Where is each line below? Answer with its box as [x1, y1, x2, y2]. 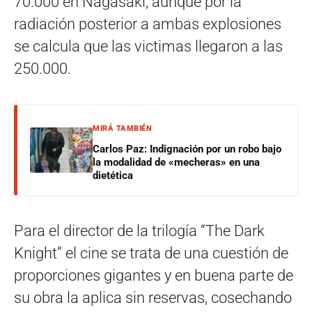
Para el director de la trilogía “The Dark [14, 221, 265, 240]
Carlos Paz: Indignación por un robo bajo [93, 142, 281, 155]
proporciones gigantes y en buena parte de [14, 266, 293, 284]
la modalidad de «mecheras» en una [93, 155, 260, 169]
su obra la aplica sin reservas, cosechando [14, 288, 292, 306]
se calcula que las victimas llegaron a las [14, 37, 283, 55]
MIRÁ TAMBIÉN [93, 123, 152, 133]
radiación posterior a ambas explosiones [14, 15, 281, 33]
